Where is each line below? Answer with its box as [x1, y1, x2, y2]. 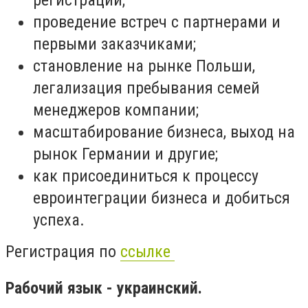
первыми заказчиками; [33, 34, 196, 54]
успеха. [33, 210, 85, 230]
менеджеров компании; [33, 100, 199, 120]
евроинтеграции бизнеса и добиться [33, 188, 290, 208]
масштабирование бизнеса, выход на [33, 122, 295, 142]
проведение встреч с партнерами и [33, 12, 280, 32]
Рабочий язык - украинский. [5, 278, 202, 298]
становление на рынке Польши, [33, 56, 255, 76]
